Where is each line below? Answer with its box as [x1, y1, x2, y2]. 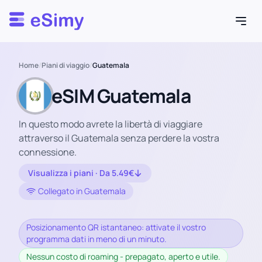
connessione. [19, 146, 77, 158]
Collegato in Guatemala [38, 185, 126, 196]
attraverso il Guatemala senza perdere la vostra [19, 132, 219, 144]
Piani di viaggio [42, 60, 89, 70]
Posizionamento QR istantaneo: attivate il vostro [26, 222, 206, 233]
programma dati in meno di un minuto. [26, 233, 167, 244]
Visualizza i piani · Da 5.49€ [28, 167, 134, 178]
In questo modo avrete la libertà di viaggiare [19, 118, 202, 130]
